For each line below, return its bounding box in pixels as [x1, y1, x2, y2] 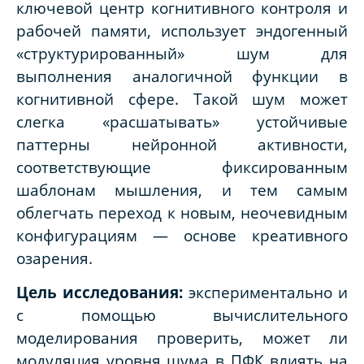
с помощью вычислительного [16, 304, 348, 325]
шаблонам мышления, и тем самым [16, 180, 348, 201]
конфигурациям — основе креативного [16, 225, 348, 246]
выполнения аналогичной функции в [16, 66, 348, 87]
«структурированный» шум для [16, 43, 348, 64]
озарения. [16, 248, 93, 269]
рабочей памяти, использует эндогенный [16, 20, 348, 41]
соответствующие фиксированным [16, 157, 348, 178]
